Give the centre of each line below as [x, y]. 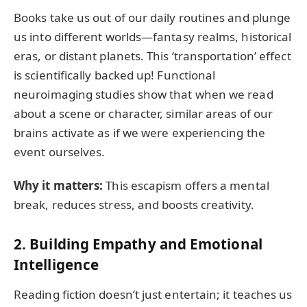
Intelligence [57, 264]
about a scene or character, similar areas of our [144, 114]
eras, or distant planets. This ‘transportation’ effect [152, 56]
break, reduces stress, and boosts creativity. [134, 204]
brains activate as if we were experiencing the [139, 133]
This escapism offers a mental [186, 185]
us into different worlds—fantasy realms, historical [153, 37]
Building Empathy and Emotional [146, 244]
